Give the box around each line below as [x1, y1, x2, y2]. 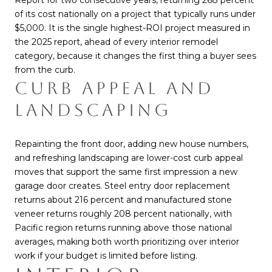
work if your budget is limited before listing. [15, 250, 197, 262]
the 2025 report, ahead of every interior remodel [15, 36, 218, 48]
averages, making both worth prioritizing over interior [15, 236, 239, 248]
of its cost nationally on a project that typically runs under [15, 8, 256, 20]
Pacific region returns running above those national [15, 222, 232, 234]
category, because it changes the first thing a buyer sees [15, 50, 256, 62]
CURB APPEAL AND [15, 78, 214, 98]
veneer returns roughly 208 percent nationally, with [15, 208, 232, 220]
